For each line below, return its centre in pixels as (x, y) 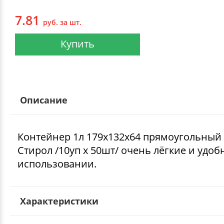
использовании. (57, 163)
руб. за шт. (62, 22)
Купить (77, 43)
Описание (44, 100)
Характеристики (59, 201)
